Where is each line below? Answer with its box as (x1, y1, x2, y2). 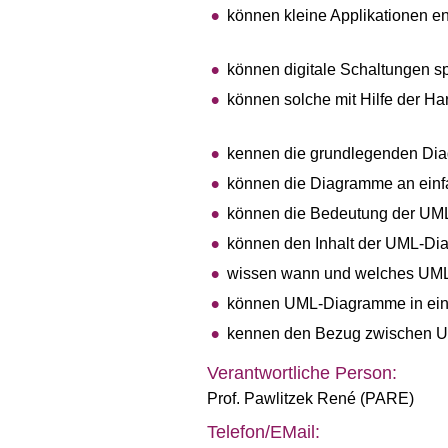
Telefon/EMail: (207, 422, 320, 442)
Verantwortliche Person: (207, 363, 397, 383)
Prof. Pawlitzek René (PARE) (207, 390, 414, 407)
